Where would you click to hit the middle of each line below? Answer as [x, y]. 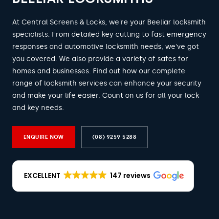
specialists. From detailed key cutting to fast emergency [109, 34]
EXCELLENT [42, 175]
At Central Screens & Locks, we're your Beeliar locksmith [109, 22]
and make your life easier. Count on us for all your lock [106, 96]
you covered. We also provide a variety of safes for [100, 59]
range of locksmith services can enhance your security [107, 83]
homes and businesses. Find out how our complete [99, 71]
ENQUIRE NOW [44, 137]
